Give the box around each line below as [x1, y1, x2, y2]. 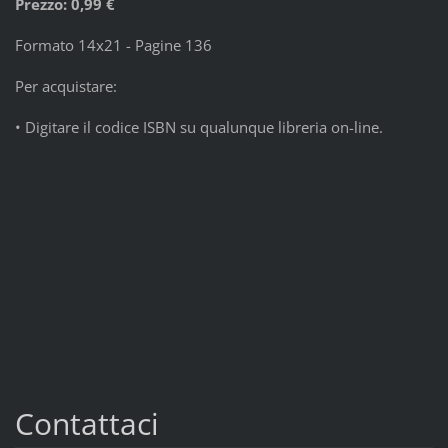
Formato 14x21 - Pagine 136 [14, 34, 212, 55]
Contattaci [14, 402, 159, 444]
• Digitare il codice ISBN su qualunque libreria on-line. [14, 116, 383, 137]
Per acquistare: [14, 75, 117, 96]
